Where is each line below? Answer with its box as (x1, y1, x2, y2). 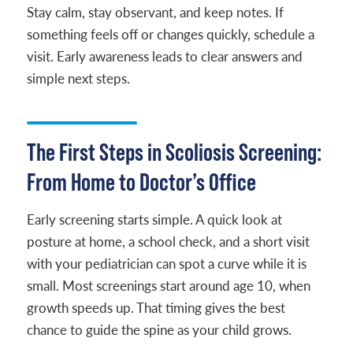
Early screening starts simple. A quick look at (26, 210, 282, 229)
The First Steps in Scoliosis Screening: (26, 138, 321, 165)
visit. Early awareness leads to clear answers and (26, 47, 303, 65)
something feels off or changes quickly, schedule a (26, 25, 314, 43)
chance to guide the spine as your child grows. (26, 321, 292, 339)
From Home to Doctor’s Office (26, 168, 256, 195)
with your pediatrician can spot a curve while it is (26, 255, 307, 273)
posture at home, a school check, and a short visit (26, 232, 310, 251)
